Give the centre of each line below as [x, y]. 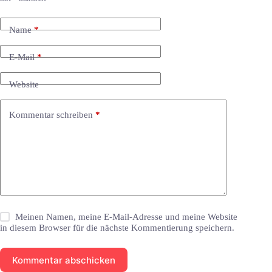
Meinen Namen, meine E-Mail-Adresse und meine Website [127, 217]
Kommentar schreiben [51, 114]
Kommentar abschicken [64, 260]
